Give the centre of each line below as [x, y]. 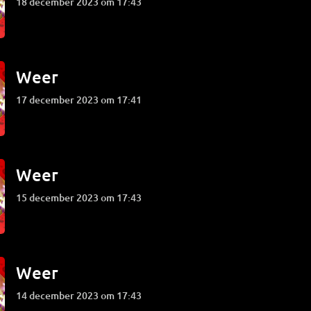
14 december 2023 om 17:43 [82, 295]
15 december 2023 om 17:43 [82, 197]
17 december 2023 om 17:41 [82, 100]
